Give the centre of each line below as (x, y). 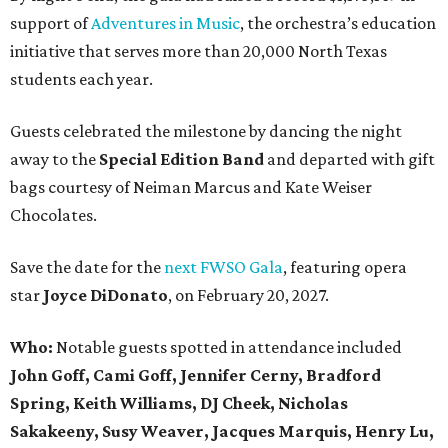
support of (50, 23)
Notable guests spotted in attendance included (229, 347)
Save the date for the (87, 267)
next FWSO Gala (223, 267)
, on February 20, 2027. (248, 295)
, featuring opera (345, 267)
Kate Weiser (328, 187)
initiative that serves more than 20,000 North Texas (198, 51)
